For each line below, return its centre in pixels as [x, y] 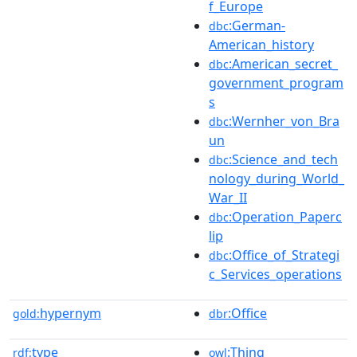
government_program [276, 82]
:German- [257, 25]
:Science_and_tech [283, 159]
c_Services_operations [275, 274]
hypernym [71, 313]
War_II [228, 197]
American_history [261, 44]
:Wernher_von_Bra [284, 121]
